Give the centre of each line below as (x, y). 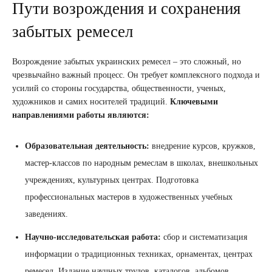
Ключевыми (194, 101)
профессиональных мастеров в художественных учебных (129, 197)
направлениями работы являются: (81, 115)
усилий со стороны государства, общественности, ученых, (119, 88)
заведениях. (46, 214)
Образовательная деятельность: (87, 146)
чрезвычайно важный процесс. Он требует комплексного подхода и (136, 75)
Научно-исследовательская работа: (93, 237)
